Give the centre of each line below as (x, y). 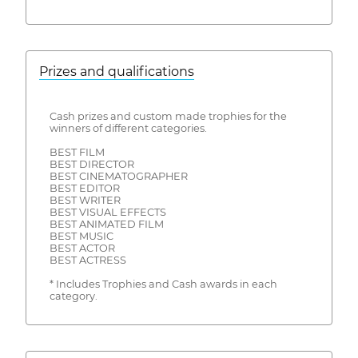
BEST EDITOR (84, 188)
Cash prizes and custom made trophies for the (168, 116)
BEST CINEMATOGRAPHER (118, 176)
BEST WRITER (85, 200)
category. (73, 296)
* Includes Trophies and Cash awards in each (163, 284)
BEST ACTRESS (88, 260)
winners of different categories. (128, 128)
